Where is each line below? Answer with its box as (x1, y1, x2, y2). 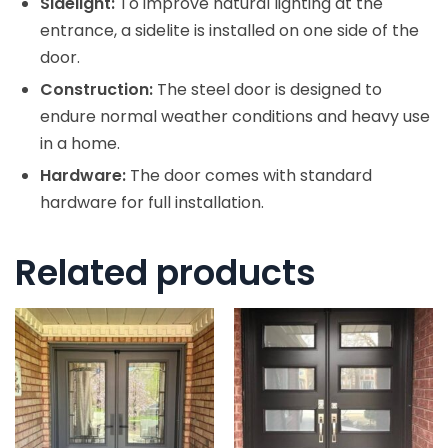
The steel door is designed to (153, 77, 382, 101)
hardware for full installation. (40, 190, 264, 214)
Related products (15, 247, 316, 297)
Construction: (40, 77, 153, 101)
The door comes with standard (126, 163, 372, 187)
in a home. (40, 131, 120, 155)
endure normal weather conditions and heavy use (40, 104, 430, 128)
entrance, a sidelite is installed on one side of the (40, 18, 419, 42)
